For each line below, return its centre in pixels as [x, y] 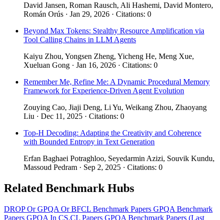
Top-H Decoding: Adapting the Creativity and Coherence [112, 133]
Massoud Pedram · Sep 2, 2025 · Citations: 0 [93, 167]
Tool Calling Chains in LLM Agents [80, 39]
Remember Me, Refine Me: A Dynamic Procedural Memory [117, 82]
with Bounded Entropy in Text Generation [89, 141]
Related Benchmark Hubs [69, 188]
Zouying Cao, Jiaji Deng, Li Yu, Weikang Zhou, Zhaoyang [115, 107]
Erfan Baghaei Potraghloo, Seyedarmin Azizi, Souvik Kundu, [119, 158]
